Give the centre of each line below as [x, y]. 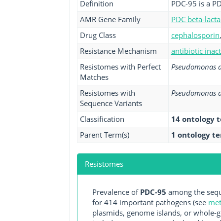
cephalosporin [195, 35]
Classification [102, 119]
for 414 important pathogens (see [150, 202]
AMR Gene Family [110, 19]
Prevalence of [116, 192]
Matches [94, 77]
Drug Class [98, 35]
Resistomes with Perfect [120, 67]
